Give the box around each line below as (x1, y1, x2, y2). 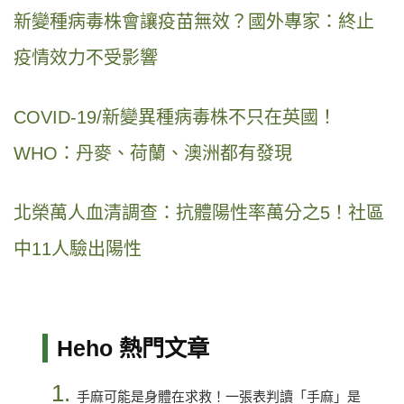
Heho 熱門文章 (56, 335, 209, 362)
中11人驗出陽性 (14, 239, 142, 260)
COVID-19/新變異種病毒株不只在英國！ (14, 107, 336, 128)
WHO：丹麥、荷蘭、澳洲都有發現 (14, 143, 292, 164)
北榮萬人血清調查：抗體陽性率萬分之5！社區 (14, 203, 384, 224)
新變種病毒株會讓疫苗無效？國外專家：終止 (14, 12, 374, 32)
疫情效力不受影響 (14, 48, 158, 69)
